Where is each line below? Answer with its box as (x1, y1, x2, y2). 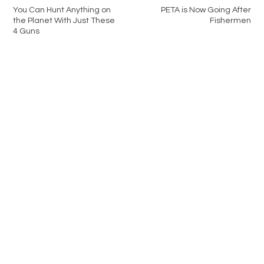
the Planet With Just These (13, 16, 115, 25)
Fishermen (209, 16, 251, 25)
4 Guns (13, 27, 40, 36)
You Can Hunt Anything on (13, 6, 111, 15)
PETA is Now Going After (160, 6, 251, 15)
